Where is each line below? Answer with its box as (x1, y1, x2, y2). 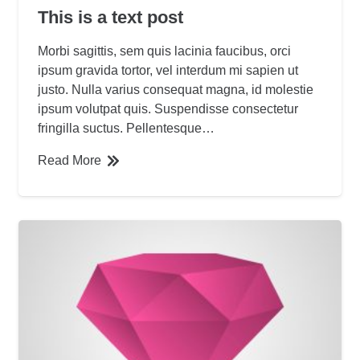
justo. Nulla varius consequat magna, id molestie (38, 82, 314, 96)
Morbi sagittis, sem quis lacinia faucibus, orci (38, 43, 292, 58)
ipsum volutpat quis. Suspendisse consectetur (38, 101, 299, 116)
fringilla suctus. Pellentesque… (38, 121, 215, 135)
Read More (38, 153, 102, 167)
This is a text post (38, 6, 184, 27)
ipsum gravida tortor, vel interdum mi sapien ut (38, 63, 299, 77)
